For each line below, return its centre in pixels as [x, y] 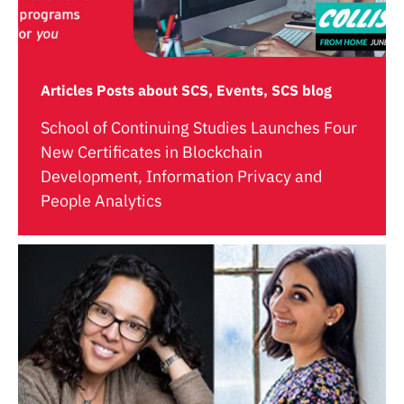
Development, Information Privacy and [181, 176]
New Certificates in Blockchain [151, 152]
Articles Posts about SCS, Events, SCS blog [186, 90]
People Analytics [101, 201]
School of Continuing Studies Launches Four [199, 128]
